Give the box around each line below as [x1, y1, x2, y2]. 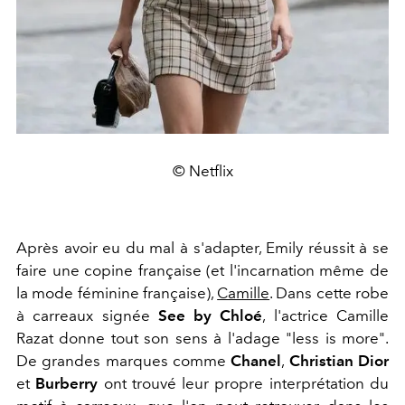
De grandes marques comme [16, 352, 231, 371]
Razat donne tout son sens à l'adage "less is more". [16, 329, 389, 348]
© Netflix [172, 162, 233, 181]
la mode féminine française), [16, 284, 218, 303]
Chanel [231, 352, 282, 371]
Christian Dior [288, 352, 390, 371]
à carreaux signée [16, 306, 158, 325]
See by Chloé [157, 306, 263, 325]
